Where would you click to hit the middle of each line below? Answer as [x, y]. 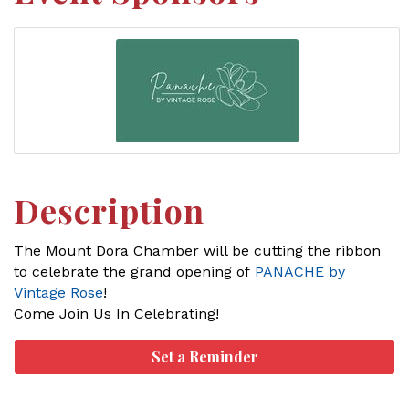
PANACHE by [300, 272]
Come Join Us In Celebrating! [116, 314]
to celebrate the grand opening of [134, 272]
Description [109, 210]
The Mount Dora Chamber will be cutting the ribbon [197, 251]
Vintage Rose [58, 293]
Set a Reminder [204, 357]
